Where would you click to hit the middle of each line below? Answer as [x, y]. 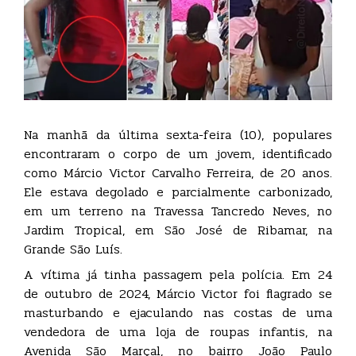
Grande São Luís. [73, 250]
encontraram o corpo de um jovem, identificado [178, 154]
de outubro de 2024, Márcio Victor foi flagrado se [178, 294]
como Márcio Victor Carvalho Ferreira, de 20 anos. [178, 173]
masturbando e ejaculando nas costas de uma [178, 313]
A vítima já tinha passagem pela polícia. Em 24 [178, 275]
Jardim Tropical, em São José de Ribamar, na [178, 230]
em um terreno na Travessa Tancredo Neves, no [178, 211]
